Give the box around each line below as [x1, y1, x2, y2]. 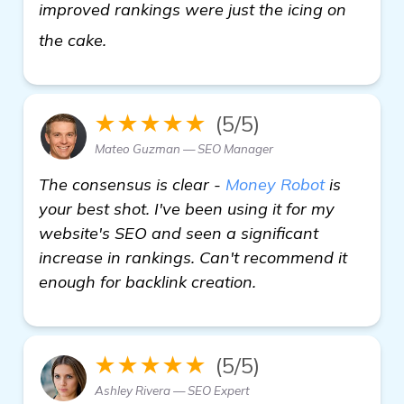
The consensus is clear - [39, 173, 225, 195]
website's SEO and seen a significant [39, 222, 318, 243]
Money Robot [225, 173, 325, 195]
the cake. [39, 29, 111, 50]
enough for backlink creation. [39, 271, 256, 292]
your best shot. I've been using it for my [39, 197, 335, 219]
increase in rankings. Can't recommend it [39, 246, 347, 268]
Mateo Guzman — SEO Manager [95, 141, 273, 156]
